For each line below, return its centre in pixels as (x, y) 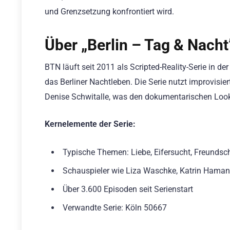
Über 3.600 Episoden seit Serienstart (128, 189)
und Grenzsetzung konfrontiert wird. (109, 12)
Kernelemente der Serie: (90, 124)
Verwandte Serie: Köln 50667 (115, 207)
